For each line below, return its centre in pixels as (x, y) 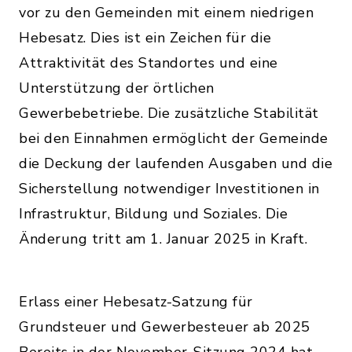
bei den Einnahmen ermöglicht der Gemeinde (174, 138)
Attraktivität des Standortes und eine (148, 63)
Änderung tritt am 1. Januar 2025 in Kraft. (163, 239)
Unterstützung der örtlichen (117, 88)
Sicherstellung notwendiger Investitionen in (169, 189)
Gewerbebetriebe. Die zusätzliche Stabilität (169, 113)
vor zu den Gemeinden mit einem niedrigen (166, 13)
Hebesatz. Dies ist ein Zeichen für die (145, 38)
